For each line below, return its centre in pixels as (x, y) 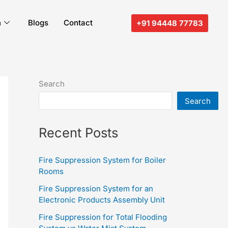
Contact (78, 23)
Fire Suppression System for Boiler (102, 160)
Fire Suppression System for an (96, 188)
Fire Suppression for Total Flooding (103, 217)
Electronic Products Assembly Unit (102, 199)
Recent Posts (78, 132)
